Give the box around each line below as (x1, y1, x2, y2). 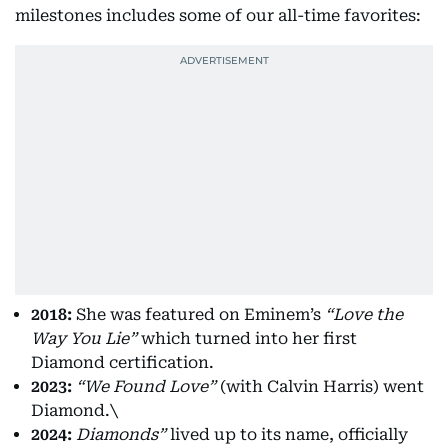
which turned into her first (137, 329, 357, 349)
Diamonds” (76, 425, 166, 445)
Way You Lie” (31, 329, 137, 349)
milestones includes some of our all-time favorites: (15, 6, 425, 26)
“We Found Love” (76, 377, 216, 397)
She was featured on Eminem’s (72, 305, 325, 325)
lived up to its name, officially (166, 425, 408, 445)
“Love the (325, 305, 403, 325)
